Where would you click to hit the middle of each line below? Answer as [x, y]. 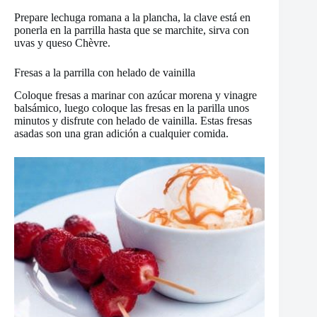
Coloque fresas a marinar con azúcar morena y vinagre [136, 96]
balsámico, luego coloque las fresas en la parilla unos [132, 108]
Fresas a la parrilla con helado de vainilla [105, 72]
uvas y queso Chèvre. [62, 42]
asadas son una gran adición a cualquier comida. [121, 134]
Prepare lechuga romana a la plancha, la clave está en [132, 17]
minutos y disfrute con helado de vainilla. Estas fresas [133, 121]
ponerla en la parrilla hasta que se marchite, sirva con [132, 30]
